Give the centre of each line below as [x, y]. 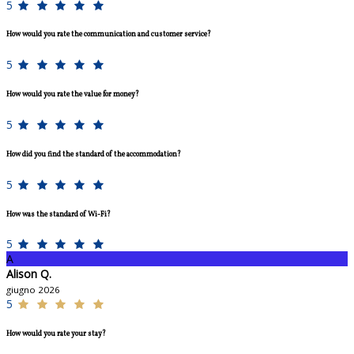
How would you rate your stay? [56, 334]
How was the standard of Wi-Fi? [58, 214]
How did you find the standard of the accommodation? [94, 154]
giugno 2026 [33, 290]
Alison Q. [29, 274]
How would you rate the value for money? [73, 95]
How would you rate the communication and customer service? [109, 35]
